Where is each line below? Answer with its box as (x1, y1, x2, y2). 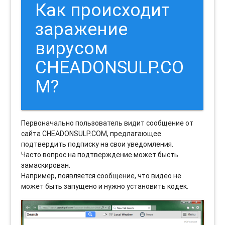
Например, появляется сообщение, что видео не (21, 171, 182, 181)
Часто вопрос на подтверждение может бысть (21, 150, 179, 160)
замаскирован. (21, 161, 71, 170)
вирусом (35, 37, 108, 59)
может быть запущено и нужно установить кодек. (21, 182, 189, 191)
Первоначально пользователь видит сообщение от (21, 119, 194, 128)
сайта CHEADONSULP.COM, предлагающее (21, 129, 162, 139)
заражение (35, 18, 128, 40)
